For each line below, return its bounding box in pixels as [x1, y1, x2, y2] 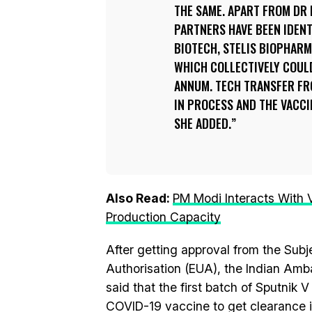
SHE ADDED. [174, 114, 231, 132]
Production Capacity [106, 210, 221, 224]
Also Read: [106, 191, 173, 205]
